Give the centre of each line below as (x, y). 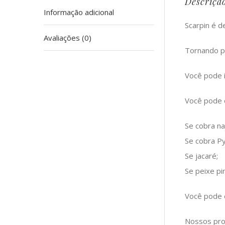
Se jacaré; (201, 156)
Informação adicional (79, 12)
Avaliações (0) (68, 38)
